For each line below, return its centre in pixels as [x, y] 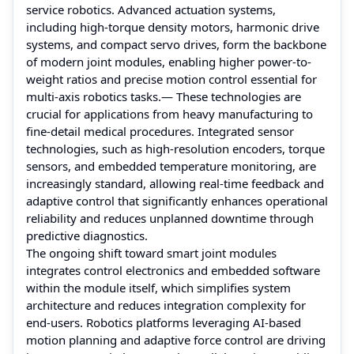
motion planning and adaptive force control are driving [176, 339]
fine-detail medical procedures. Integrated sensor [160, 131]
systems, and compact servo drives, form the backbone [176, 44]
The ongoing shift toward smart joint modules [151, 252]
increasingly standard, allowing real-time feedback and [175, 183]
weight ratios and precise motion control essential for [171, 79]
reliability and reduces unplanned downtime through [170, 218]
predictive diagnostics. [87, 235]
